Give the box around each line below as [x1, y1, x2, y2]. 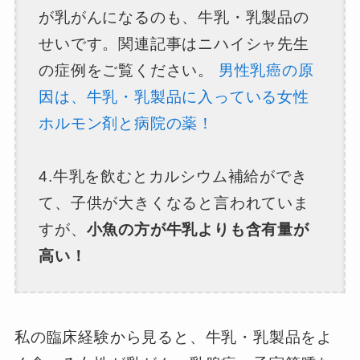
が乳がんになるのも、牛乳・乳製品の [39, 9, 309, 27]
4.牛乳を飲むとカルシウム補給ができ [39, 168, 308, 186]
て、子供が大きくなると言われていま [39, 194, 309, 212]
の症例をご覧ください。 [39, 62, 219, 80]
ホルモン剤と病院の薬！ [39, 115, 214, 133]
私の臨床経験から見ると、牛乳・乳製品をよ [14, 329, 333, 346]
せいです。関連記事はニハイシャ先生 [39, 35, 309, 53]
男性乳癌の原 [218, 62, 314, 80]
